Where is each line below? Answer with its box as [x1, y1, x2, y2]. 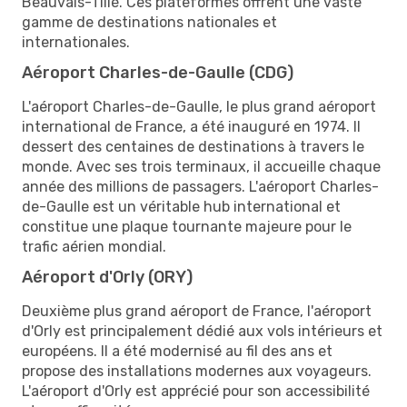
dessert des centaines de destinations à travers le [22, 137, 364, 155]
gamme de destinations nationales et [22, 13, 277, 31]
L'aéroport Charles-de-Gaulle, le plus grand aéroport [22, 97, 376, 115]
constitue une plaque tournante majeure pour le [22, 217, 352, 235]
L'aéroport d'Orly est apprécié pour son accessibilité [22, 382, 370, 400]
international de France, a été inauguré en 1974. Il [22, 117, 361, 135]
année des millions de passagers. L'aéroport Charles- [22, 177, 379, 195]
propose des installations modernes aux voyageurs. [22, 362, 372, 380]
